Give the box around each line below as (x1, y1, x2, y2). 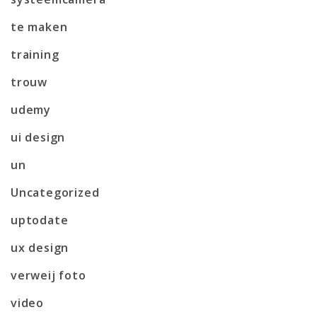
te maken (11, 18, 68, 35)
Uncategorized (11, 184, 100, 200)
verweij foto (11, 267, 86, 283)
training (11, 46, 59, 62)
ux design (11, 239, 69, 255)
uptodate (11, 212, 69, 228)
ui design (11, 129, 66, 145)
